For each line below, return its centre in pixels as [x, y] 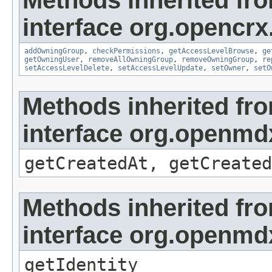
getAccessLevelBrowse [211, 51]
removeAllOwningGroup [131, 60]
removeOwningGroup [218, 60]
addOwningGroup [54, 51]
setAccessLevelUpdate [160, 68]
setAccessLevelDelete [67, 68]
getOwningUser [52, 60]
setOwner [228, 68]
